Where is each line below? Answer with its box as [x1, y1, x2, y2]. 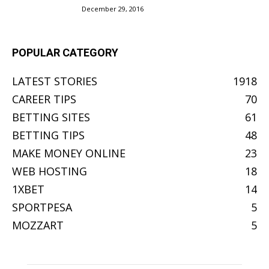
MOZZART [12, 218, 64, 232]
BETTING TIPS [12, 128, 85, 142]
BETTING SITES [12, 110, 90, 124]
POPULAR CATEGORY [12, 46, 118, 59]
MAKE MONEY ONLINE [12, 146, 125, 160]
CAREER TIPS [12, 92, 76, 106]
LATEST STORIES [12, 74, 97, 88]
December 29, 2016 [82, 4, 144, 13]
